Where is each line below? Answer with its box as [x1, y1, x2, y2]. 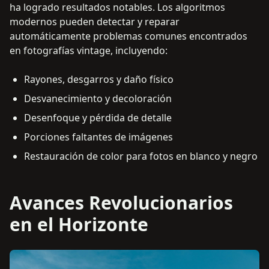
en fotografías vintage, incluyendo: [10, 44, 168, 58]
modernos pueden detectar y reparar [10, 15, 180, 29]
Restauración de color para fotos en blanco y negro [24, 150, 258, 163]
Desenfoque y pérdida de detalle [24, 111, 172, 125]
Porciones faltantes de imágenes [24, 130, 173, 144]
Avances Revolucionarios [10, 190, 233, 216]
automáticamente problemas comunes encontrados [10, 29, 247, 43]
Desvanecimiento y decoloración [24, 92, 172, 106]
